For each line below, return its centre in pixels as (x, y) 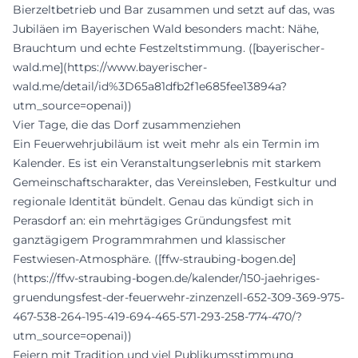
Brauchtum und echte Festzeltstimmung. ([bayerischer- (169, 48)
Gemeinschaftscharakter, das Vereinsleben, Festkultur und (175, 183)
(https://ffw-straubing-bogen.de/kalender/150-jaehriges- (166, 278)
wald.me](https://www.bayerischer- (110, 68)
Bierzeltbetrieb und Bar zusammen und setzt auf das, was (174, 10)
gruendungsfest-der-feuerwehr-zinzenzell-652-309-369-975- (179, 298)
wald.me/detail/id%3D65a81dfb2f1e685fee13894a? (150, 87)
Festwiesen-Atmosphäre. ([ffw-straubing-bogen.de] (154, 259)
